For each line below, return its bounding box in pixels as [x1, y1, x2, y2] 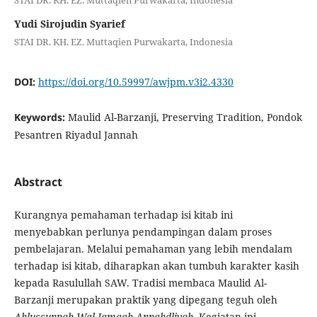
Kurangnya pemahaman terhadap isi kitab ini [13, 207, 233, 221]
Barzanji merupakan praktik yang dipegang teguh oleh [13, 292, 277, 306]
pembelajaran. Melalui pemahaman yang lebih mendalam [13, 241, 292, 255]
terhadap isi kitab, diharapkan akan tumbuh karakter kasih [13, 258, 299, 272]
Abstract [13, 173, 62, 190]
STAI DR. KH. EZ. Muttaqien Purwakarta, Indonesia [13, 35, 233, 49]
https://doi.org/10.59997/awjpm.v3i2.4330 [38, 75, 234, 89]
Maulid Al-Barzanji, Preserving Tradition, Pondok [67, 110, 302, 125]
